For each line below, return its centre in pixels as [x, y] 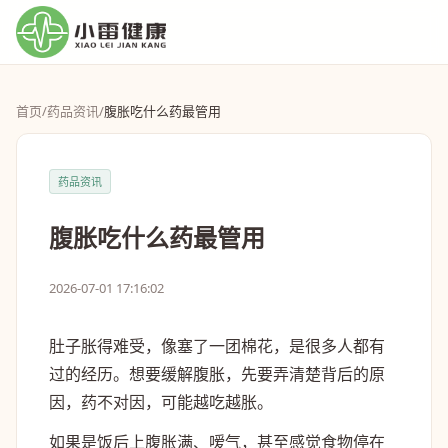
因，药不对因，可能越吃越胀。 [161, 402]
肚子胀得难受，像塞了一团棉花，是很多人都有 [217, 346]
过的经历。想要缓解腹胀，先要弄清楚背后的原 [217, 374]
